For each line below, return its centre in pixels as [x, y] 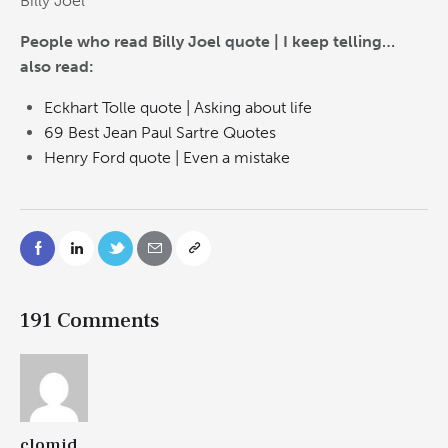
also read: [57, 66]
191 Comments [89, 321]
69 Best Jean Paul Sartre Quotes [160, 132]
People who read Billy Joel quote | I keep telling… [207, 41]
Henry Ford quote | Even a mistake [167, 157]
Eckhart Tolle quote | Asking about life [178, 107]
